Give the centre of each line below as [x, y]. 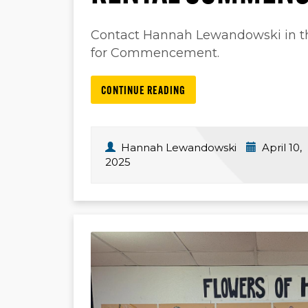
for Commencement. [155, 53]
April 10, [280, 147]
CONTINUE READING [143, 91]
